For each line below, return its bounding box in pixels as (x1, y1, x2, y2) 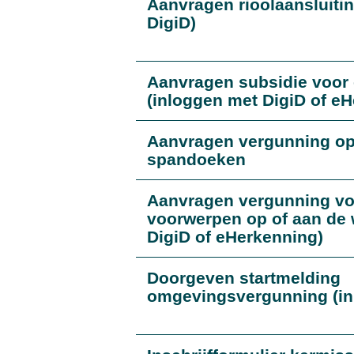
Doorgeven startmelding (147, 269, 341, 287)
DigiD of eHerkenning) (147, 228, 323, 246)
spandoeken (147, 150, 246, 168)
